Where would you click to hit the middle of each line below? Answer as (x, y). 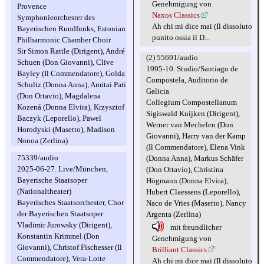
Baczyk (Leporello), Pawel (59, 118)
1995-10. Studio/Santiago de (192, 68)
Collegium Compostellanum (191, 102)
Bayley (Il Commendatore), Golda (71, 73)
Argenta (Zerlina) (173, 214)
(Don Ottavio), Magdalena (59, 96)
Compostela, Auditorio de (187, 80)
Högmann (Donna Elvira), (187, 180)
